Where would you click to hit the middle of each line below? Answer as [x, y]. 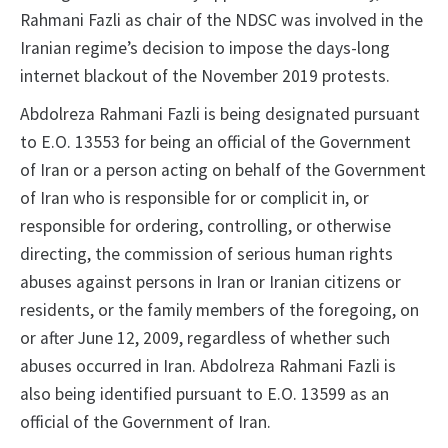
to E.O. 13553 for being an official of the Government [215, 142]
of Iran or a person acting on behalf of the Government [223, 170]
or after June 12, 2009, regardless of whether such [205, 338]
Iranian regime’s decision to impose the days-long [205, 48]
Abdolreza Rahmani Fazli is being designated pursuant [220, 114]
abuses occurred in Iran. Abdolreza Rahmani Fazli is [208, 366]
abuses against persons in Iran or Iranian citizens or [210, 282]
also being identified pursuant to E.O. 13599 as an [204, 394]
